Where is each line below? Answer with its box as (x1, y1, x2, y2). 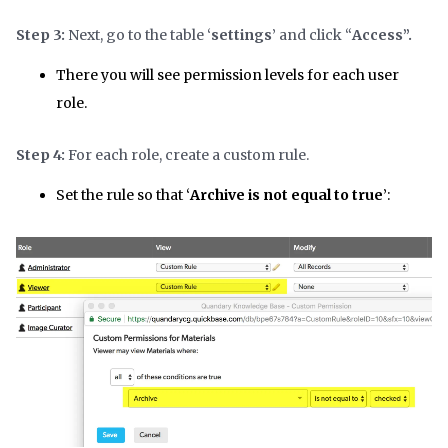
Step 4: (16, 145, 65, 164)
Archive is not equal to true (190, 185, 383, 204)
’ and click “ (272, 25, 352, 44)
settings (211, 25, 272, 44)
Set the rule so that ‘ (56, 185, 190, 204)
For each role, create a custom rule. (65, 145, 309, 164)
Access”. (352, 25, 412, 44)
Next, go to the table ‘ (65, 25, 211, 44)
